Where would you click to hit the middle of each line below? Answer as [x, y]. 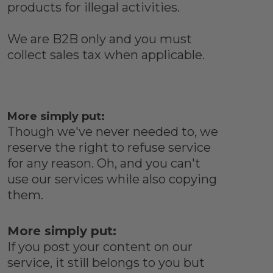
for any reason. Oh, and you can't [104, 164]
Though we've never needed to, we [112, 132]
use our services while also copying [112, 179]
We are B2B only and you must [99, 39]
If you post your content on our [100, 247]
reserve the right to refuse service [109, 148]
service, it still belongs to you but [106, 263]
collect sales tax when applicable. [106, 55]
